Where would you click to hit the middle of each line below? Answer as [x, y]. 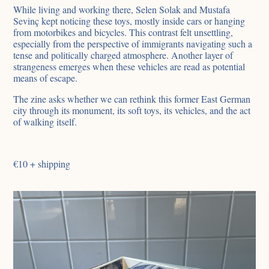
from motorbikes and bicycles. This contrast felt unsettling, [123, 32]
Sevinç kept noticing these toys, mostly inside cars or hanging [129, 20]
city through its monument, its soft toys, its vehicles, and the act [132, 110]
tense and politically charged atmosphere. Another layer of [123, 55]
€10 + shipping [42, 163]
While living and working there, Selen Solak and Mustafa [122, 9]
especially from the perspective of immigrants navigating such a [133, 43]
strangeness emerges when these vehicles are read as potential [129, 66]
